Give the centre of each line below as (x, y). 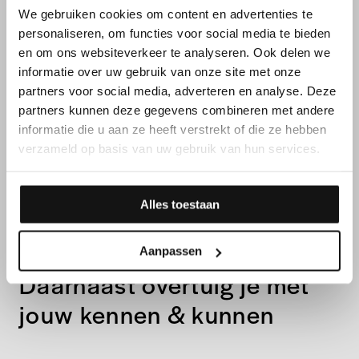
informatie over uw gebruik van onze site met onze (160, 71)
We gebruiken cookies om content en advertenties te (165, 14)
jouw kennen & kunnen (147, 313)
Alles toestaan (179, 204)
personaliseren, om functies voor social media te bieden (175, 33)
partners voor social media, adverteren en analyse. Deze (177, 91)
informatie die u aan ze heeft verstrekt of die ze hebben (172, 129)
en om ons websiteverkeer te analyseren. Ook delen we (174, 52)
